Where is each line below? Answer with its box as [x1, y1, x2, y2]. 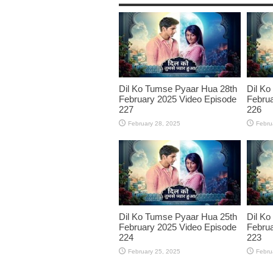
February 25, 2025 [127, 247, 180, 255]
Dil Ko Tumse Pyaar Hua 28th [118, 83, 237, 94]
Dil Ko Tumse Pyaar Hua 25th [118, 211, 237, 222]
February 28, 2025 [127, 119, 180, 127]
